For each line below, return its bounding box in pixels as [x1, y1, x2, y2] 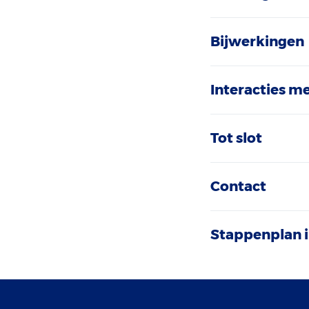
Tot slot [210, 130, 263, 146]
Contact [210, 178, 267, 195]
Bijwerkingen [210, 33, 305, 50]
